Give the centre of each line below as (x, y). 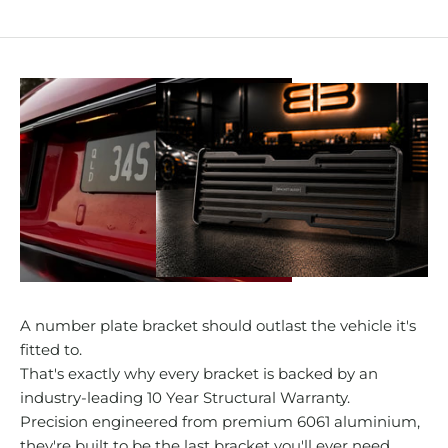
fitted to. (51, 350)
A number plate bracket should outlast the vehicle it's (218, 326)
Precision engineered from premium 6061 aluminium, (220, 422)
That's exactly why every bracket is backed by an (199, 374)
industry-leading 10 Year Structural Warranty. (185, 398)
